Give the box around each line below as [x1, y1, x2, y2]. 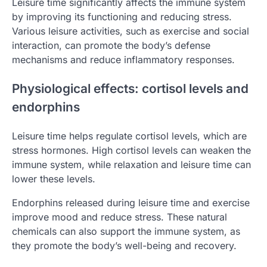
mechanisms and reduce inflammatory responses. [12, 54, 235, 66]
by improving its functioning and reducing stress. [12, 11, 232, 23]
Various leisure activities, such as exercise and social [12, 25, 249, 38]
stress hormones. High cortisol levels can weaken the [12, 144, 251, 156]
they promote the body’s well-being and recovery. [12, 239, 237, 252]
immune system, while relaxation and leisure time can [12, 158, 251, 170]
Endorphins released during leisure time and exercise [12, 196, 250, 209]
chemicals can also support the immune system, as [12, 225, 240, 237]
